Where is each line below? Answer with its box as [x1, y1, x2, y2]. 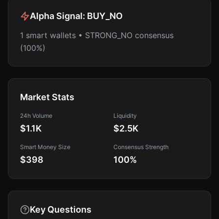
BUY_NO [87, 11, 123, 21]
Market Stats [20, 92, 74, 102]
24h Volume [20, 112, 52, 119]
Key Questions [30, 204, 91, 215]
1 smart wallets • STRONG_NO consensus [20, 30, 174, 40]
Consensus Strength [113, 143, 169, 151]
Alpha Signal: [30, 11, 87, 21]
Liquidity [113, 112, 137, 119]
